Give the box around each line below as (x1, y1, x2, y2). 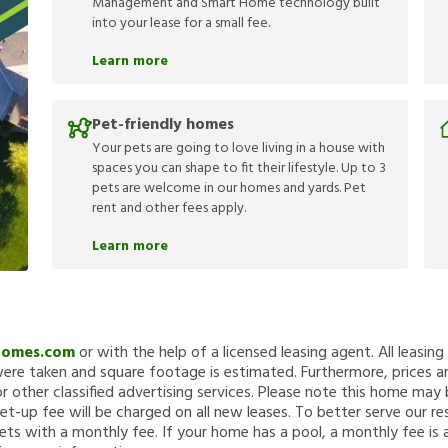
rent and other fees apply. (92, 197, 246, 221)
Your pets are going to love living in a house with (92, 137, 385, 161)
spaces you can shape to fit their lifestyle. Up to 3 (92, 157, 386, 181)
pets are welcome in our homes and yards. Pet (92, 177, 366, 201)
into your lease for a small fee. (92, 12, 270, 36)
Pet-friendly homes (92, 112, 234, 139)
